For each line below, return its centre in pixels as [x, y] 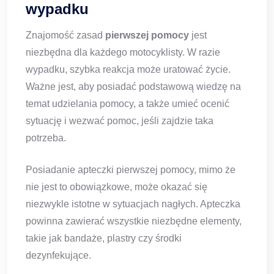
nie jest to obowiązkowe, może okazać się [117, 187]
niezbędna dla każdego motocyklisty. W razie [123, 53]
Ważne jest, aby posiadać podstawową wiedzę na [133, 87]
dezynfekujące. [58, 256]
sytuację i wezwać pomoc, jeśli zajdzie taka [120, 121]
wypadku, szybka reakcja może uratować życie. [128, 70]
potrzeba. [46, 138]
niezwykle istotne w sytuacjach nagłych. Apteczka [133, 204]
